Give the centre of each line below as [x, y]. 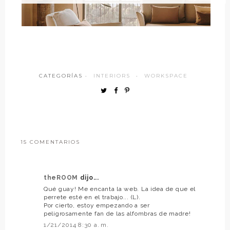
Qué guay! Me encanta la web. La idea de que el [120, 189]
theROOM [62, 178]
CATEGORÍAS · [65, 76]
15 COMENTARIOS [50, 142]
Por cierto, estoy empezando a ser [97, 206]
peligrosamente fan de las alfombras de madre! [117, 214]
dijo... [89, 178]
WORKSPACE [166, 76]
